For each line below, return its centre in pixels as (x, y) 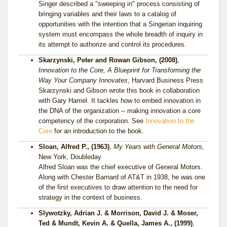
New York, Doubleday (70, 157)
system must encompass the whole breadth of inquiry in (121, 34)
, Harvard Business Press (165, 81)
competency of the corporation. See (92, 121)
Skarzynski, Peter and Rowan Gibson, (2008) (108, 60)
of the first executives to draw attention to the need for (118, 187)
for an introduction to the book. (98, 131)
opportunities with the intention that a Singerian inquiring (120, 24)
